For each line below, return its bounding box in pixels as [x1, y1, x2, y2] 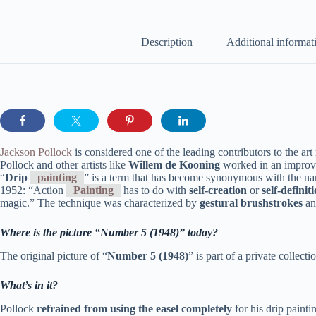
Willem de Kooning [128, 158, 220, 171]
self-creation [189, 183, 247, 196]
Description [141, 36, 193, 49]
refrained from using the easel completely [37, 302, 235, 315]
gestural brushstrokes [200, 196, 303, 209]
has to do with [121, 183, 189, 196]
